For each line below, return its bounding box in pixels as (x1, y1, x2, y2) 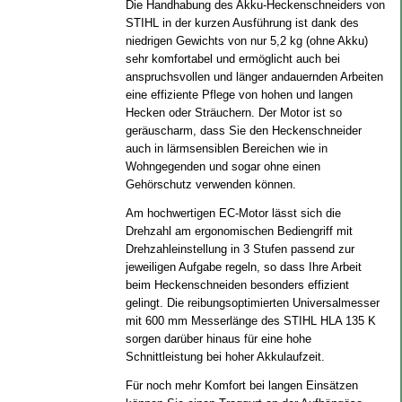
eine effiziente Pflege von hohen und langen (125, 88, 353, 101)
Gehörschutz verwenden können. (125, 178, 296, 191)
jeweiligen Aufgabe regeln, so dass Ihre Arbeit (125, 260, 362, 274)
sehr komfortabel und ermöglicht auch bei (125, 52, 340, 66)
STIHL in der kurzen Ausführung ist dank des (125, 16, 359, 30)
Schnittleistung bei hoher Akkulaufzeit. (125, 350, 325, 363)
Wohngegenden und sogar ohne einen (125, 160, 320, 173)
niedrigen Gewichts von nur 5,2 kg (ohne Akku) (125, 34, 368, 48)
